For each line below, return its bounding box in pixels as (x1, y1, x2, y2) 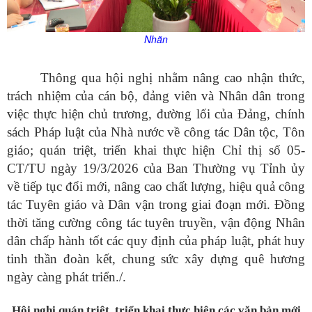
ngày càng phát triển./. (7, 269, 126, 284)
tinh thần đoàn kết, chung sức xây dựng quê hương (7, 251, 305, 266)
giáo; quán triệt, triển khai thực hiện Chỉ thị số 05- (7, 142, 305, 157)
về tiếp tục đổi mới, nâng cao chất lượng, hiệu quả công (7, 178, 305, 194)
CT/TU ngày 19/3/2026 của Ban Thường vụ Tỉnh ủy (7, 160, 305, 175)
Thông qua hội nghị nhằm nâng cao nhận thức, (40, 70, 305, 85)
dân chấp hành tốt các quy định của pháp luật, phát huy (7, 233, 305, 248)
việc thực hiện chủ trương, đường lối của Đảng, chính (7, 106, 305, 121)
